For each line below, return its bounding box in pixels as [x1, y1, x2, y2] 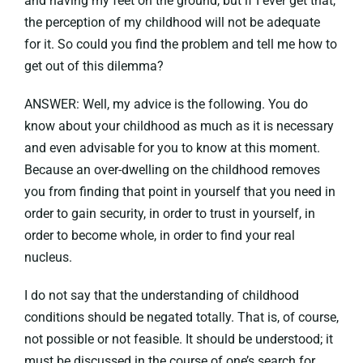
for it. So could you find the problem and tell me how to [23, 36, 337, 52]
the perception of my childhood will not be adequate [23, 15, 320, 30]
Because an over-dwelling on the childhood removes [23, 162, 320, 177]
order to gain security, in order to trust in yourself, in [23, 206, 315, 221]
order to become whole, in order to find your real [23, 228, 295, 243]
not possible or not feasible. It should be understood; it [23, 331, 333, 347]
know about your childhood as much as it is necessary [23, 118, 334, 134]
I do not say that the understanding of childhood [23, 288, 299, 303]
